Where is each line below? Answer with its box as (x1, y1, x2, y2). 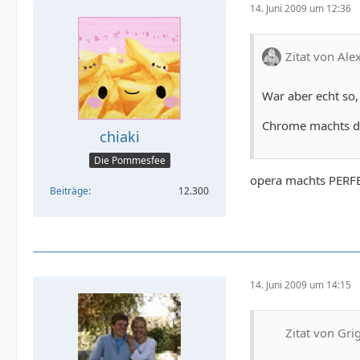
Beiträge (50, 184, 88, 198)
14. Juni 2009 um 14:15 (250, 278, 351, 292)
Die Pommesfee (93, 153, 166, 168)
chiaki (100, 126, 140, 146)
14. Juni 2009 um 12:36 (250, 2, 351, 16)
